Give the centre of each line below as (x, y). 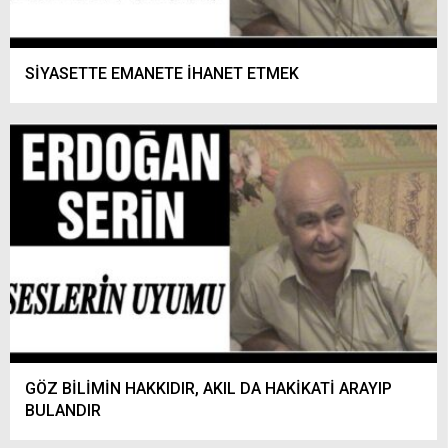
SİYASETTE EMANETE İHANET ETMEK (162, 73)
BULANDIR (63, 410)
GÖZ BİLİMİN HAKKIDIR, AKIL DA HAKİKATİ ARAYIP (208, 388)
